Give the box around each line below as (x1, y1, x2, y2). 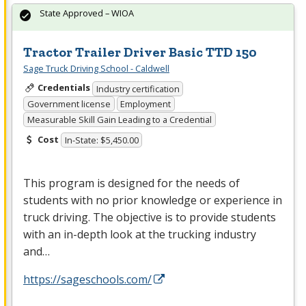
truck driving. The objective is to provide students (23, 210, 276, 225)
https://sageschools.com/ (23, 272, 152, 288)
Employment (120, 98, 171, 111)
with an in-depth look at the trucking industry (23, 227, 256, 242)
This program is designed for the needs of (23, 176, 240, 191)
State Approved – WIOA (40, 7, 134, 20)
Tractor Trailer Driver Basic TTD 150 (23, 44, 257, 61)
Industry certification (96, 82, 180, 95)
